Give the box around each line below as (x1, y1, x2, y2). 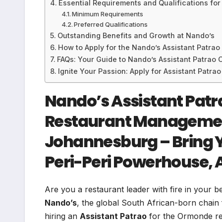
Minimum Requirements (72, 9, 144, 18)
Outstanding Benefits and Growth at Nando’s (57, 31, 215, 40)
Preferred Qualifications (74, 20, 148, 28)
